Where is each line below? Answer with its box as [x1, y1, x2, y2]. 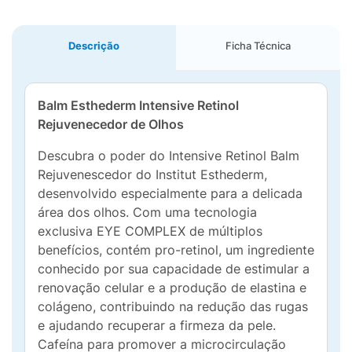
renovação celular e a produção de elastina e [38, 280, 306, 295]
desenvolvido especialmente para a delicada [38, 185, 302, 201]
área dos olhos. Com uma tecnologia [38, 204, 257, 220]
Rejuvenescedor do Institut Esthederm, [38, 167, 267, 182]
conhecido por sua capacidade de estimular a [38, 261, 310, 277]
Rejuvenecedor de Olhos [38, 116, 184, 132]
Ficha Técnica [225, 39, 291, 52]
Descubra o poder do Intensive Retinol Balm [38, 148, 299, 163]
